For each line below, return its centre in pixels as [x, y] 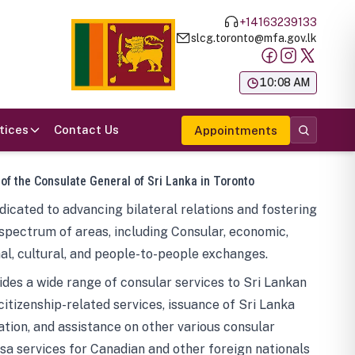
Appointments [236, 130]
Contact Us [86, 130]
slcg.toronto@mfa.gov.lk [254, 38]
